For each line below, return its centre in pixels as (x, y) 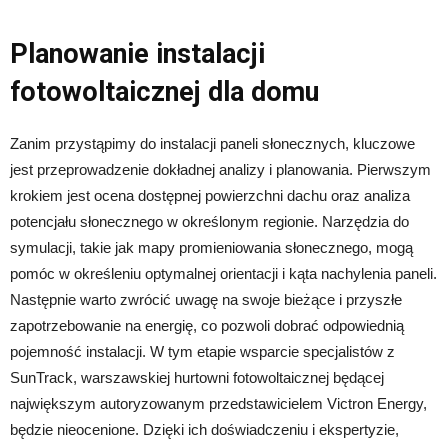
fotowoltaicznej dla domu (164, 91)
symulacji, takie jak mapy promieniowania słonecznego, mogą (211, 247)
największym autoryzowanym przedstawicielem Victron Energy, (218, 403)
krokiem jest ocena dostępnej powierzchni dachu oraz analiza (210, 195)
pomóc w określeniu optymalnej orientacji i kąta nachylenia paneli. (223, 273)
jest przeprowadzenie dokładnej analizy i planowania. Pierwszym (220, 169)
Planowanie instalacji (137, 53)
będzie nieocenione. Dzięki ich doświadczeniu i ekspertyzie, (204, 429)
